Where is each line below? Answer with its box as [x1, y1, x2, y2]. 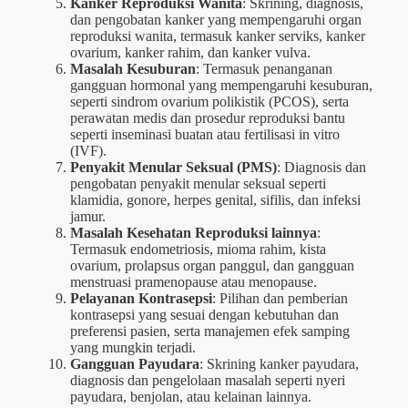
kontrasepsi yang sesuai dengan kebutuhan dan [69, 306, 339, 322]
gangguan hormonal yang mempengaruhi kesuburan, [69, 76, 372, 93]
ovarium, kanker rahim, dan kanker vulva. [69, 44, 311, 60]
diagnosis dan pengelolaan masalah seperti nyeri [69, 372, 345, 388]
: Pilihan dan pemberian [211, 290, 348, 306]
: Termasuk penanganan [195, 60, 332, 76]
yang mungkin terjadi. [69, 339, 196, 355]
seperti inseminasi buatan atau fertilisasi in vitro [69, 126, 340, 142]
